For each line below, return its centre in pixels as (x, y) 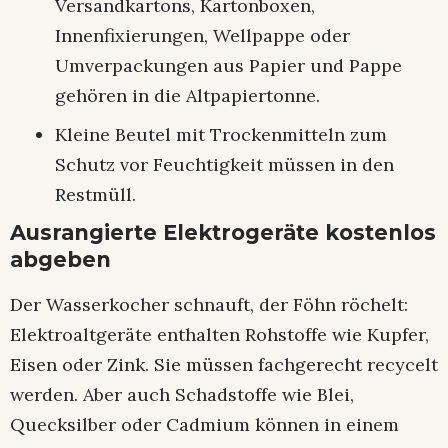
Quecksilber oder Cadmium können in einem (204, 425)
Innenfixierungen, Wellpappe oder (202, 35)
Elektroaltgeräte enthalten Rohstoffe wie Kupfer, (219, 335)
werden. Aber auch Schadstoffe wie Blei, (182, 395)
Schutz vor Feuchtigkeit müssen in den (224, 164)
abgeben (60, 259)
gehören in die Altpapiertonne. (187, 95)
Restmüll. (95, 194)
